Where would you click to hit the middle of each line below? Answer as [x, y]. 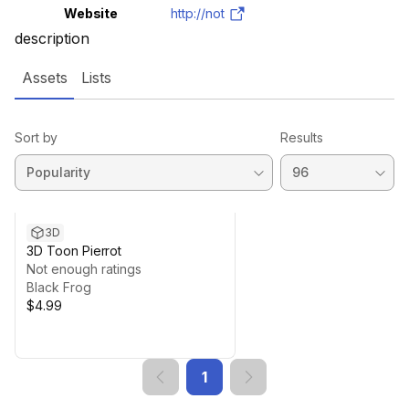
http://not [198, 13]
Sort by [37, 137]
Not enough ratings [84, 269]
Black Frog [59, 287]
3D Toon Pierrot [74, 251]
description [52, 38]
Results [302, 137]
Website [91, 13]
